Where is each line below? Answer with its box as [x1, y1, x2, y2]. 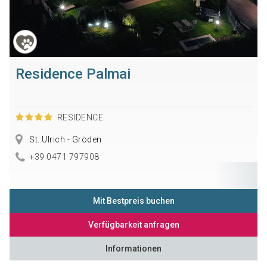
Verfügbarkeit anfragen [88, 220, 179, 230]
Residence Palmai [15, 66, 131, 83]
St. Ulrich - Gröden [27, 135, 102, 145]
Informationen [105, 244, 162, 254]
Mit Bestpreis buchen [92, 196, 175, 206]
